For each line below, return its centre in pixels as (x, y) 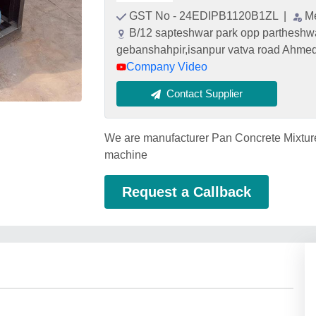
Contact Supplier (205, 93)
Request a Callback (187, 192)
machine (126, 155)
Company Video (167, 67)
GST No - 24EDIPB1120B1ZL (205, 16)
